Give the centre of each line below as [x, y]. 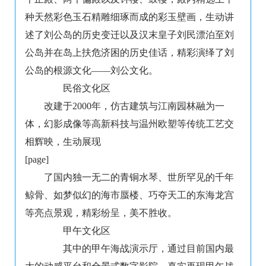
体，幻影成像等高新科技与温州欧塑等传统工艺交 [129, 124]
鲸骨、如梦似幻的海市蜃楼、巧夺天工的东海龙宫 [129, 195]
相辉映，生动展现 [63, 142]
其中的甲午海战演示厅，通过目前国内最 [139, 249]
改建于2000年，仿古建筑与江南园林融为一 [134, 106]
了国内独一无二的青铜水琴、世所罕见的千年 [139, 178]
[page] [37, 160]
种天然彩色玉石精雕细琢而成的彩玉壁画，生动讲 [129, 17]
